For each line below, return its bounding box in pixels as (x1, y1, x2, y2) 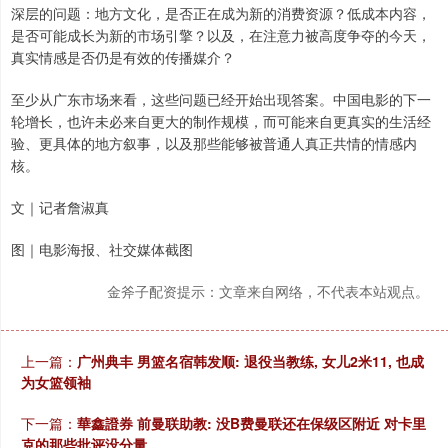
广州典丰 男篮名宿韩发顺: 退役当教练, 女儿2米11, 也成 (77, 351, 424, 372)
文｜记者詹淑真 (11, 197, 109, 218)
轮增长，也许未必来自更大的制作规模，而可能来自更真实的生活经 (11, 111, 431, 132)
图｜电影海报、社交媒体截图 (11, 239, 193, 260)
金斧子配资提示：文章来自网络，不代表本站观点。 (107, 281, 429, 302)
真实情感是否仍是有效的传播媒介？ (11, 47, 235, 68)
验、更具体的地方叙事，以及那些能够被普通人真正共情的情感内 (11, 133, 417, 154)
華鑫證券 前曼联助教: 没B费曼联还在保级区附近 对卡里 (77, 413, 426, 434)
